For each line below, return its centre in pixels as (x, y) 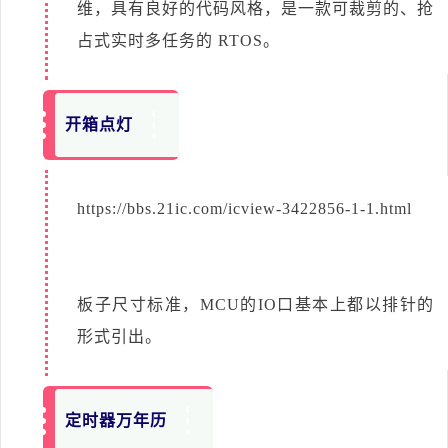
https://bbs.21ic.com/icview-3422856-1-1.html (244, 208)
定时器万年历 (116, 420)
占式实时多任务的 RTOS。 (178, 40)
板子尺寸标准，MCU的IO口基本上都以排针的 (255, 304)
